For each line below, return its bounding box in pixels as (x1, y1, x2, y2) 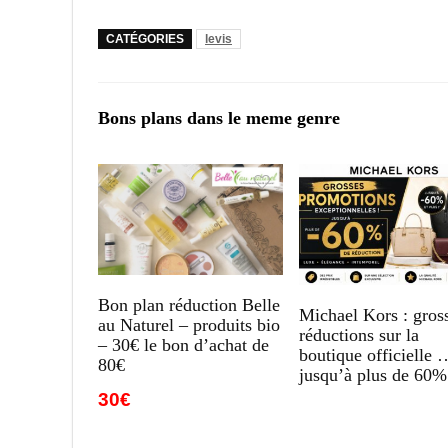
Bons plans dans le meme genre (98, 107, 340, 128)
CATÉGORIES (106, 31, 184, 46)
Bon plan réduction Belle (98, 294, 281, 315)
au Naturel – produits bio (98, 314, 281, 335)
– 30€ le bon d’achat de (98, 334, 270, 355)
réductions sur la (299, 324, 420, 345)
